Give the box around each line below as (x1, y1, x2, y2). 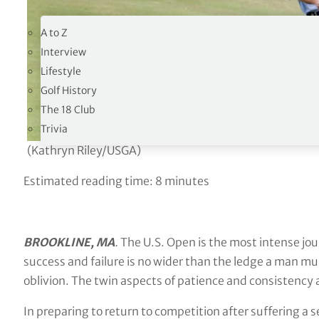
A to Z (41, 26, 68, 39)
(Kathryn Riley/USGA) (26, 143, 141, 158)
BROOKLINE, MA (23, 234, 115, 249)
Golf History (41, 83, 98, 97)
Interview (41, 45, 87, 58)
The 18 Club (41, 103, 95, 116)
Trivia (41, 122, 68, 135)
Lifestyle (41, 64, 82, 78)
